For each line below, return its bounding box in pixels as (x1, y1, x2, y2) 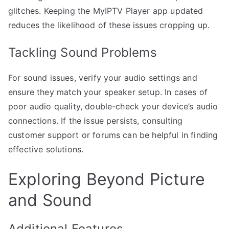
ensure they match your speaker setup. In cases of (8, 86, 208, 97)
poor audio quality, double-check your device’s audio (8, 101, 218, 111)
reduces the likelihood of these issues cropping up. (8, 19, 210, 30)
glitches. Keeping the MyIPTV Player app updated (8, 5, 203, 16)
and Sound (8, 190, 93, 210)
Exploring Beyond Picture (8, 169, 205, 189)
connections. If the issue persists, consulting (8, 115, 183, 126)
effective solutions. (8, 144, 84, 154)
